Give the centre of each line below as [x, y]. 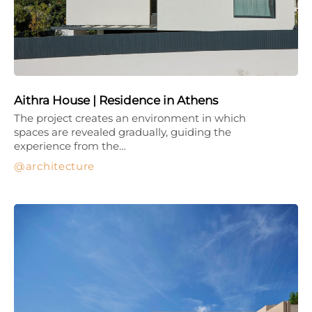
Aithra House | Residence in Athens [116, 100]
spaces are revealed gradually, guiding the [123, 132]
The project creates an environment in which [130, 118]
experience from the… [70, 146]
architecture [60, 166]
